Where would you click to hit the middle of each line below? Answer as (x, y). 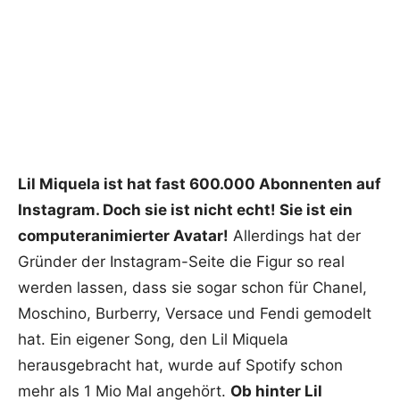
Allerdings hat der (295, 236)
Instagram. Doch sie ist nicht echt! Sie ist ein (185, 210)
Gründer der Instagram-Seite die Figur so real (181, 262)
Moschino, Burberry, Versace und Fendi (161, 314)
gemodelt (337, 314)
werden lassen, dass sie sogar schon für (165, 288)
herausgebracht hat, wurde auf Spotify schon (180, 366)
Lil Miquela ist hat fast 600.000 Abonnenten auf (200, 184)
